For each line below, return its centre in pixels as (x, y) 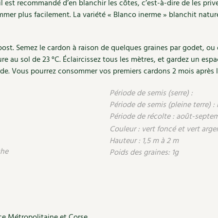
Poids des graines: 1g (144, 153)
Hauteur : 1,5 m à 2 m (144, 141)
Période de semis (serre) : (152, 93)
